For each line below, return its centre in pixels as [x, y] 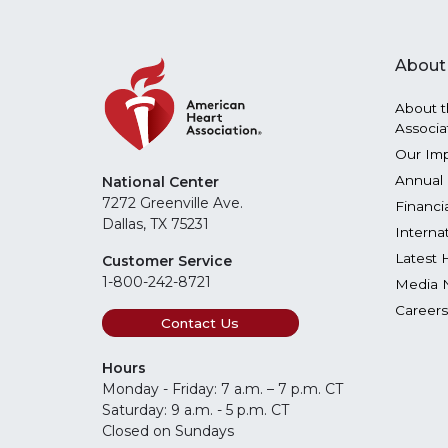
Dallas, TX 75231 [155, 224]
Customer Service [167, 261]
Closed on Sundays [168, 431]
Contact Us [200, 323]
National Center [160, 182]
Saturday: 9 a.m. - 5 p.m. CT [195, 410]
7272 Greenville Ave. [172, 203]
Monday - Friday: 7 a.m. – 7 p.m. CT [224, 389]
